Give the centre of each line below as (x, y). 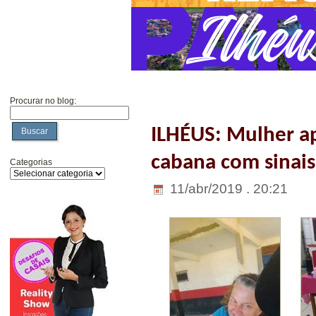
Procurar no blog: (43, 101)
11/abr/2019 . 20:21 (227, 188)
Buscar (35, 131)
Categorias (31, 162)
